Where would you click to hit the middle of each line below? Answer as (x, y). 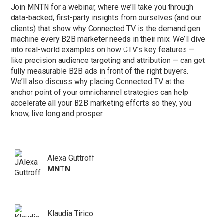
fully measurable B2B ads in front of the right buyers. (100, 71)
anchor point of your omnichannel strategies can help (100, 92)
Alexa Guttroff (71, 158)
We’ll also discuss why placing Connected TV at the (98, 81)
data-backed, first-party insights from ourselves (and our (106, 17)
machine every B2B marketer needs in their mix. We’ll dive (108, 39)
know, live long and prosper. (57, 113)
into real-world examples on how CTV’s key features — (103, 49)
